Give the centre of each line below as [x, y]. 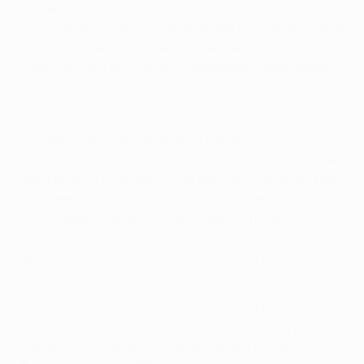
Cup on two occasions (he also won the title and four [174, 347]
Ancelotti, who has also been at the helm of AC [156, 139]
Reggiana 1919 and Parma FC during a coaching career [180, 159]
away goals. [54, 276]
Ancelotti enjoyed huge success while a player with [170, 308]
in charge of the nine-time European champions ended [182, 27]
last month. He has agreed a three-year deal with [163, 47]
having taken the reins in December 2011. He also [162, 217]
